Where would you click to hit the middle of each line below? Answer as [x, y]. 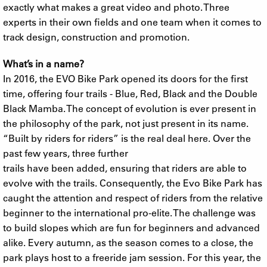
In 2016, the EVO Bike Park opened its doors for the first [125, 78]
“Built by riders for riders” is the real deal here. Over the [127, 138]
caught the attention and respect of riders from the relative [133, 197]
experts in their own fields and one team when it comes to [132, 21]
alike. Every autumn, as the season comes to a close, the [128, 242]
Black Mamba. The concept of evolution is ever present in [130, 108]
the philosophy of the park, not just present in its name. [126, 123]
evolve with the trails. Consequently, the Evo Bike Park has [133, 182]
